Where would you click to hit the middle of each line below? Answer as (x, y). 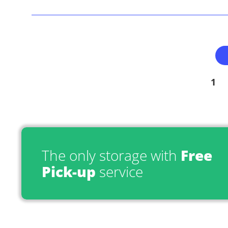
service (119, 171)
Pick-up (69, 171)
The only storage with (111, 155)
